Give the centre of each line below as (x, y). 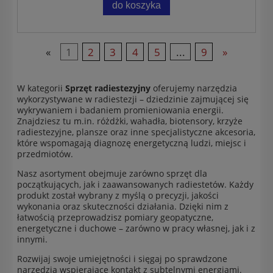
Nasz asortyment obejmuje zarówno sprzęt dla (112, 174)
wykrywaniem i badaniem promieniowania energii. (120, 110)
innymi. (32, 239)
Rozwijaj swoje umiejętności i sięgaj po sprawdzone (122, 259)
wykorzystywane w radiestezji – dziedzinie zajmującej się (133, 99)
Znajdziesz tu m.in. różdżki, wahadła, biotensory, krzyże (130, 121)
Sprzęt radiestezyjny (108, 88)
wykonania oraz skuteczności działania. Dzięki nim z (123, 207)
